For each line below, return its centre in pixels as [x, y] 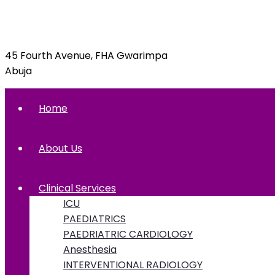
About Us [60, 148]
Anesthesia [90, 249]
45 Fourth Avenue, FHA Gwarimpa [86, 55]
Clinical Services [77, 188]
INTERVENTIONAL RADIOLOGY [133, 265]
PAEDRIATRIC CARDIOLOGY [128, 234]
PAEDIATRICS [95, 219]
